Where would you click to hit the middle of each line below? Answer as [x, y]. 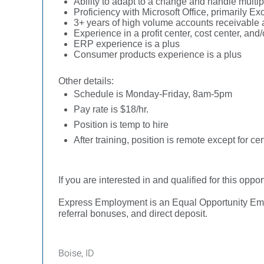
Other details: [86, 81]
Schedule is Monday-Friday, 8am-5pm [153, 94]
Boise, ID [76, 253]
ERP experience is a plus [127, 44]
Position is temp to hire [121, 125]
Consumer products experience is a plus [158, 55]
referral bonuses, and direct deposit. [133, 214]
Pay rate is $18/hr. [111, 109]
